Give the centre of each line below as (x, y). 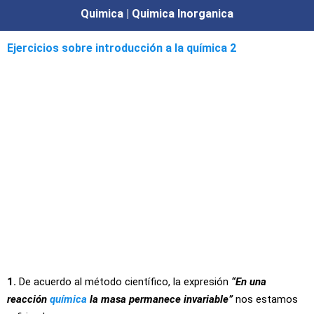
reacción (28, 299)
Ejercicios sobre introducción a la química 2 (122, 48)
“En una (249, 282)
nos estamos (265, 299)
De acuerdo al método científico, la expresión (124, 282)
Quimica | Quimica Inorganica (157, 14)
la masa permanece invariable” (160, 299)
